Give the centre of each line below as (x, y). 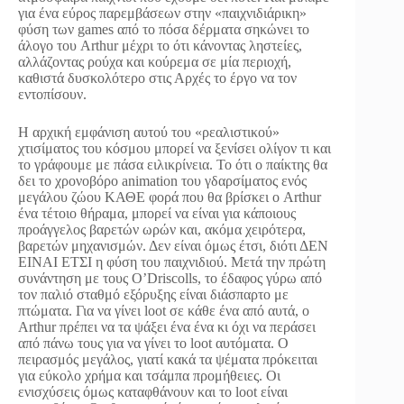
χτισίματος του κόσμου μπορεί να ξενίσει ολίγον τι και (174, 149)
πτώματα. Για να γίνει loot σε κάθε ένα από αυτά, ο (164, 311)
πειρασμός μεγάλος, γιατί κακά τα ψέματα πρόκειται (168, 360)
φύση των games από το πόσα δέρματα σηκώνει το (164, 30)
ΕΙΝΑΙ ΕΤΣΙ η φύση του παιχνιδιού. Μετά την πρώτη (172, 262)
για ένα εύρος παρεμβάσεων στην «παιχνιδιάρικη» (162, 14)
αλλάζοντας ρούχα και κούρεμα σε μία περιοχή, (155, 62)
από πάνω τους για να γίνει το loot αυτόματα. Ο (153, 344)
